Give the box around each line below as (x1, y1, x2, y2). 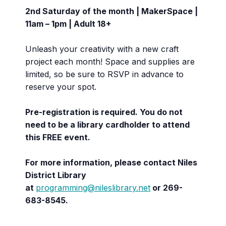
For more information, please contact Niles (25, 157, 197, 167)
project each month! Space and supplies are (25, 56, 195, 67)
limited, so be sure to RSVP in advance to (25, 69, 184, 79)
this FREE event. (25, 132, 90, 142)
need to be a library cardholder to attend (25, 120, 190, 130)
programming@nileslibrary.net (36, 183, 150, 193)
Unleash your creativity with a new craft (25, 44, 179, 54)
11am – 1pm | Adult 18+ (25, 19, 113, 29)
